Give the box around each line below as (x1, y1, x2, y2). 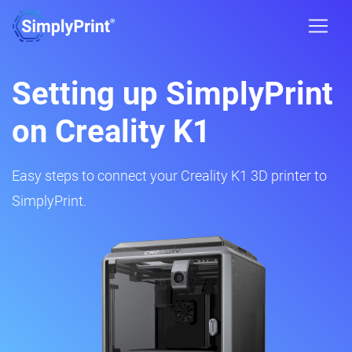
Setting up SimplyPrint (12, 75, 333, 112)
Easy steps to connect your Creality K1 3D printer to (12, 167, 327, 184)
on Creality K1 (12, 113, 211, 150)
